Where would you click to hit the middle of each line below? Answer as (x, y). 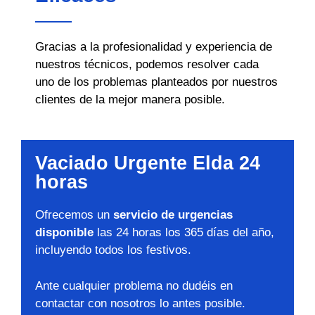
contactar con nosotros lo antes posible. (140, 303)
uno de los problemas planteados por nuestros (156, 82)
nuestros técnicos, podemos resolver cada (147, 64)
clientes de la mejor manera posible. (130, 99)
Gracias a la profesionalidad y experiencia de (154, 46)
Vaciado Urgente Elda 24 (148, 163)
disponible (64, 232)
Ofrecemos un (74, 215)
